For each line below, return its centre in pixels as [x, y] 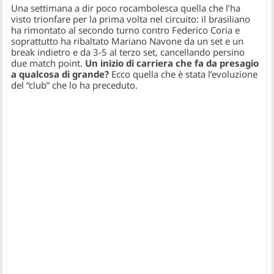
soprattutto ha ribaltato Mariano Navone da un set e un [128, 41]
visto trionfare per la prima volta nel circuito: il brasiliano [131, 19]
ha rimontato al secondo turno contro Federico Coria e [126, 30]
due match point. [48, 63]
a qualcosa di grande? [61, 74]
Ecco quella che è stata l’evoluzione [185, 74]
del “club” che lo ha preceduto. [75, 85]
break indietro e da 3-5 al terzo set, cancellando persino [128, 52]
